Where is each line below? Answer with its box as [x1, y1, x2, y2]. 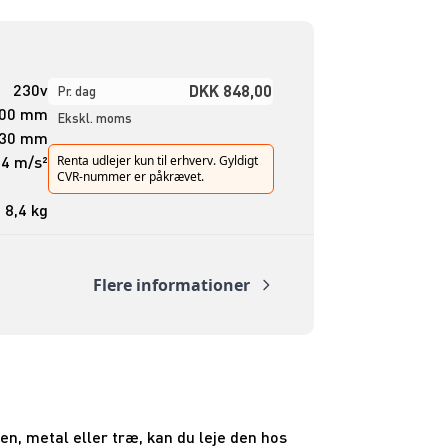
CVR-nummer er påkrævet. [56, 168, 204, 186]
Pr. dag [57, 83, 96, 100]
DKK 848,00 [188, 80, 272, 102]
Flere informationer [92, 274, 250, 297]
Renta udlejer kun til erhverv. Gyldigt [56, 152, 258, 170]
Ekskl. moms [57, 110, 132, 127]
